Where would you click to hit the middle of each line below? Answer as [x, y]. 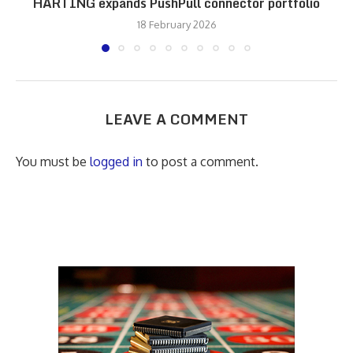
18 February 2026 [176, 24]
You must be [53, 161]
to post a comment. [201, 161]
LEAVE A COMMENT [176, 119]
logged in [116, 161]
